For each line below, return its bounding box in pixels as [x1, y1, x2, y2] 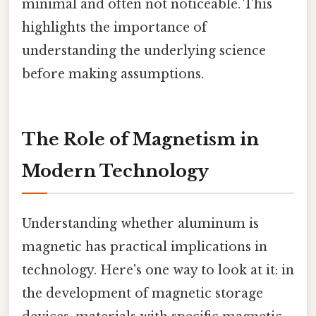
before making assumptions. [22, 66, 204, 83]
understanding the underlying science [22, 43, 266, 59]
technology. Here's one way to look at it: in [22, 262, 294, 279]
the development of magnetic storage [22, 286, 263, 302]
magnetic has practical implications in [22, 239, 267, 255]
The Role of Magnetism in [22, 129, 259, 150]
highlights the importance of [22, 20, 207, 36]
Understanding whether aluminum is [22, 216, 259, 232]
